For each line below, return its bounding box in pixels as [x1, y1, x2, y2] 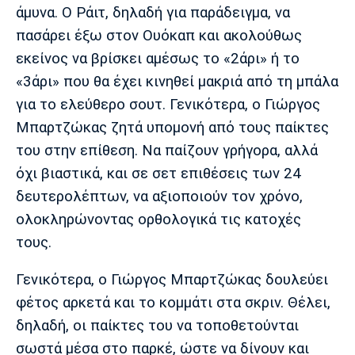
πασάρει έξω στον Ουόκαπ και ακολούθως [16, 26, 302, 44]
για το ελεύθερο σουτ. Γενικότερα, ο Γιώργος [16, 95, 320, 113]
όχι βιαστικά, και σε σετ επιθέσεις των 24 [16, 164, 301, 182]
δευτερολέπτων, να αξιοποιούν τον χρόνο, [16, 187, 303, 205]
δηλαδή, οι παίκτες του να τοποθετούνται [16, 317, 299, 335]
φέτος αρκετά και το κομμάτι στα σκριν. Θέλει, [16, 294, 330, 312]
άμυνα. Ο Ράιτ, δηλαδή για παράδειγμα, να [16, 3, 290, 21]
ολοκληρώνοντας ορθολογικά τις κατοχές [16, 210, 301, 228]
